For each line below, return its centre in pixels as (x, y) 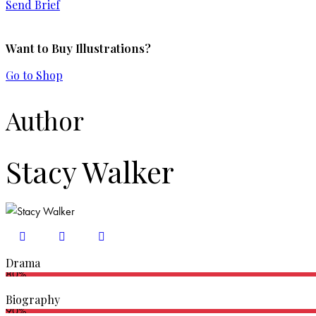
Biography (33, 300)
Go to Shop (34, 75)
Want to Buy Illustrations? (78, 48)
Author (45, 120)
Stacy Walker (90, 171)
